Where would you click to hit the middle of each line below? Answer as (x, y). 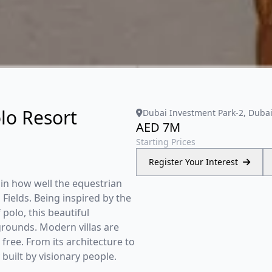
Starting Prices (166, 142)
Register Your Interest (193, 162)
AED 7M (158, 127)
